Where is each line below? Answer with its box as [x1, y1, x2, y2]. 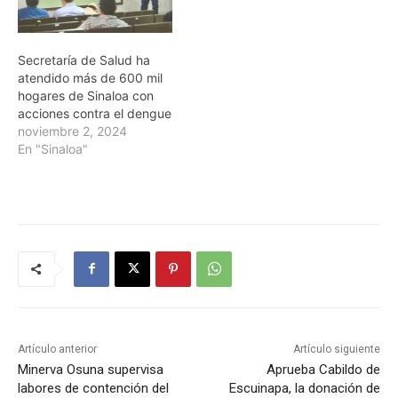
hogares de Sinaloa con [18, 87, 154, 103]
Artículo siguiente [292, 342, 380, 355]
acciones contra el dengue [18, 105, 171, 121]
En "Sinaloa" [18, 140, 88, 156]
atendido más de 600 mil [18, 69, 163, 85]
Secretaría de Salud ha [18, 52, 150, 68]
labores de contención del [18, 379, 169, 396]
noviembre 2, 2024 [18, 123, 127, 139]
